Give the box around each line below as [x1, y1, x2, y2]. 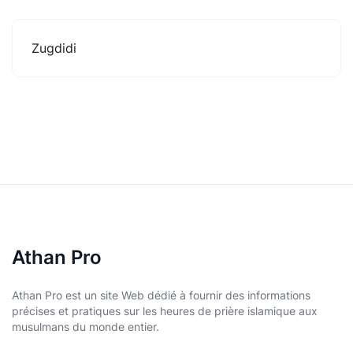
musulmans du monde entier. [12, 320, 159, 333]
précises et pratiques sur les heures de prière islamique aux [12, 304, 318, 318]
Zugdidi [32, 39, 76, 56]
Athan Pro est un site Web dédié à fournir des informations [12, 288, 310, 302]
